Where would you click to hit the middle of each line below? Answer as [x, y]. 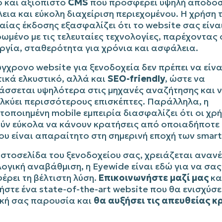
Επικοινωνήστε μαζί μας [153, 177]
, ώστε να [185, 78]
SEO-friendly [136, 78]
